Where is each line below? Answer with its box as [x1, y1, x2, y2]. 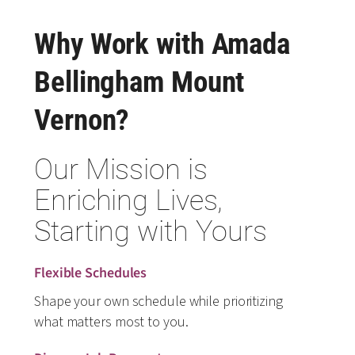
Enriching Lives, [34, 183, 223, 217]
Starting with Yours [34, 214, 268, 248]
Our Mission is [34, 152, 208, 186]
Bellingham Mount [34, 63, 245, 99]
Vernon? [34, 101, 130, 137]
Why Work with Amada [34, 25, 291, 61]
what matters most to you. [34, 311, 189, 332]
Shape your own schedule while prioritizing [34, 291, 283, 311]
